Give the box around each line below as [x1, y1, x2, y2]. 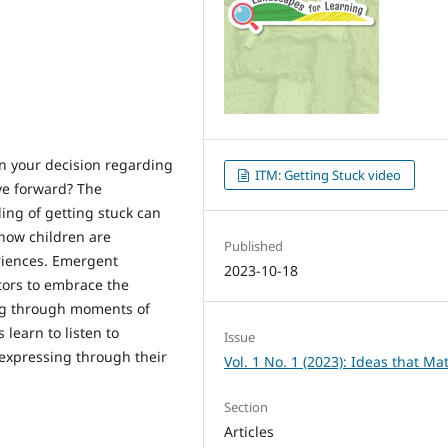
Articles [224, 422, 275, 441]
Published [224, 236, 284, 255]
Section [224, 398, 269, 416]
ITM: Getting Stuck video [252, 165, 402, 184]
